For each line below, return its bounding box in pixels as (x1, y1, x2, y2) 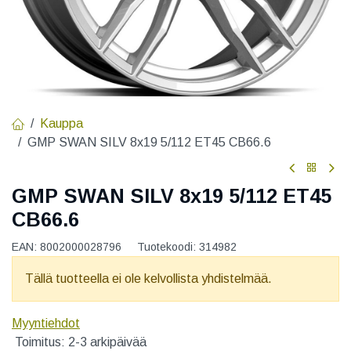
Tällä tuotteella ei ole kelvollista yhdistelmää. (25, 271, 272, 285)
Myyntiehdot (12, 316, 80, 330)
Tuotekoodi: (137, 240, 199, 253)
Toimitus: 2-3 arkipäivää (12, 335, 147, 349)
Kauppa (40, 116, 83, 130)
